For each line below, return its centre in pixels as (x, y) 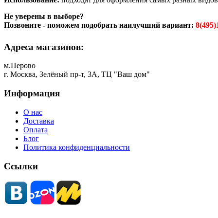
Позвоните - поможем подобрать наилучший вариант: (100, 25)
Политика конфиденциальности (77, 147)
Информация (32, 93)
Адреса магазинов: (44, 47)
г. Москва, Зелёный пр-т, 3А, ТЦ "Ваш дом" (77, 74)
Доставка (39, 121)
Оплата (36, 129)
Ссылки (21, 166)
